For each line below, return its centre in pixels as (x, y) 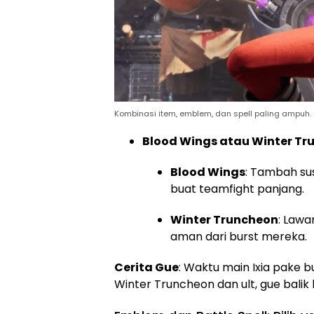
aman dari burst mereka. (239, 237)
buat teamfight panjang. (237, 189)
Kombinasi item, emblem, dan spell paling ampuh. (213, 114)
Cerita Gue (146, 268)
